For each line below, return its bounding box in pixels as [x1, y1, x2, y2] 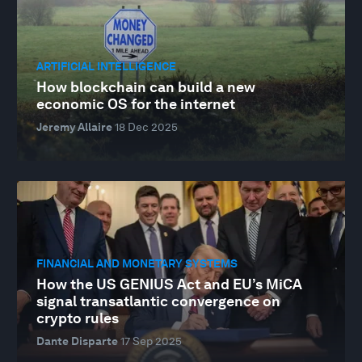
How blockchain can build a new [36, 78, 255, 96]
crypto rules [36, 309, 119, 327]
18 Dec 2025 [115, 120, 178, 134]
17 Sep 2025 [120, 335, 182, 348]
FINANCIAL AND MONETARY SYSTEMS [36, 256, 238, 270]
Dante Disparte [36, 335, 118, 348]
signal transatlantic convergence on [36, 293, 280, 310]
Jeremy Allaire [36, 120, 112, 134]
